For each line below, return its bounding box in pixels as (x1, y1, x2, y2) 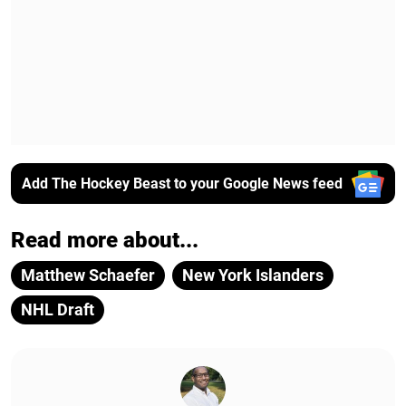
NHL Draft (21, 300, 94, 320)
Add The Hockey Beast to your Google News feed (21, 174, 343, 192)
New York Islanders (182, 266, 324, 285)
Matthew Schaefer (21, 266, 155, 285)
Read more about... (11, 227, 198, 254)
